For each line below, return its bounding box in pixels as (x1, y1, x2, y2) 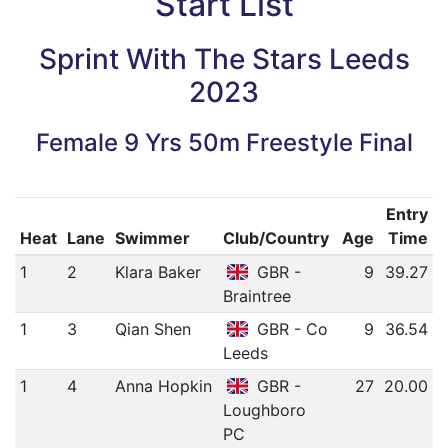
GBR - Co (252, 318, 329, 339)
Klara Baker (114, 261, 201, 282)
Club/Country (222, 227, 329, 248)
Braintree (222, 285, 291, 306)
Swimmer (114, 227, 190, 248)
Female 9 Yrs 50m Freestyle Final (35, 127, 413, 157)
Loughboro (222, 399, 306, 420)
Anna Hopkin (114, 375, 212, 396)
